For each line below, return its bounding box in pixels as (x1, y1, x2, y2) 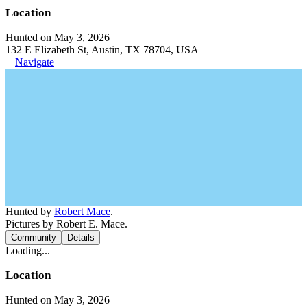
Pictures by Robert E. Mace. (5, 217, 127, 230)
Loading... (5, 244, 50, 256)
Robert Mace (54, 205, 110, 217)
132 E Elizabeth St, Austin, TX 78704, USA (5, 43, 199, 56)
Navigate (15, 56, 54, 68)
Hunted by (5, 205, 54, 217)
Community (11, 232, 56, 243)
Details (67, 232, 95, 243)
